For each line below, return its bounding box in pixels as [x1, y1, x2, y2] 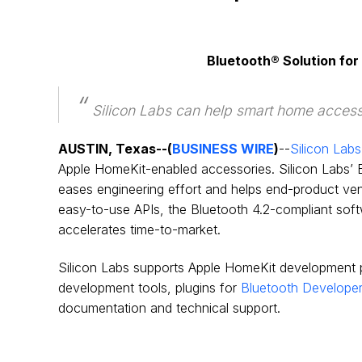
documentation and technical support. [58, 300, 280, 316]
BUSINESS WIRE [172, 141, 274, 157]
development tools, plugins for [58, 280, 241, 296]
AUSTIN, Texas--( [58, 141, 172, 157]
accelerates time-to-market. [58, 221, 221, 238]
